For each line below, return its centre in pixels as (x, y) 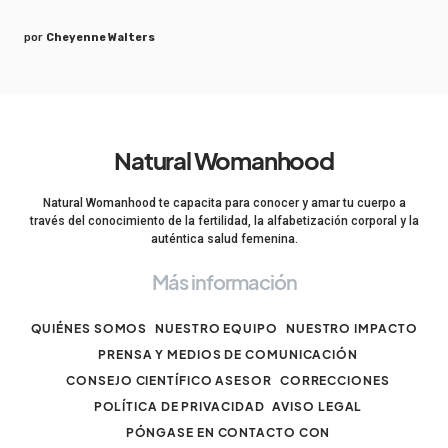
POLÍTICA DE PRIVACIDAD (179, 406)
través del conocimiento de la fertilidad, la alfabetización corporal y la (224, 221)
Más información (224, 281)
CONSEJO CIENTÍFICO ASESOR (169, 380)
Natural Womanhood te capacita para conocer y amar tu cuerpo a (224, 203)
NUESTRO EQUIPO (216, 328)
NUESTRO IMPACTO (351, 328)
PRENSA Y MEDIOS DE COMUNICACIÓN (228, 354)
